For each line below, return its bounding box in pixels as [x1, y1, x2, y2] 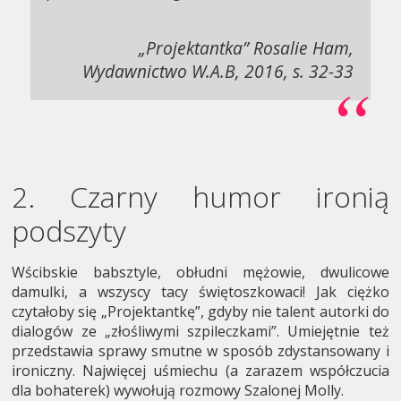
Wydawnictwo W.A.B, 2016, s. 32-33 [81, 58, 354, 83]
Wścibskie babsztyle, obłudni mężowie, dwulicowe [12, 262, 389, 283]
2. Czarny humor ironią [12, 177, 389, 217]
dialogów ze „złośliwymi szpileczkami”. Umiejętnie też [12, 321, 389, 342]
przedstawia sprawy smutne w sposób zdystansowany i [12, 341, 389, 362]
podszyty [12, 211, 127, 251]
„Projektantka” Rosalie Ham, [138, 35, 354, 60]
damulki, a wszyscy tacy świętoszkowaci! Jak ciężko [12, 282, 389, 303]
